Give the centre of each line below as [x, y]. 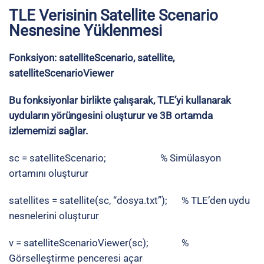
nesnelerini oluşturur [54, 215]
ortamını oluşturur [49, 173]
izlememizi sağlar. [48, 131]
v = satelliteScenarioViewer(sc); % [99, 242]
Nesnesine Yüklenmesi [85, 30]
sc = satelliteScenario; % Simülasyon [115, 158]
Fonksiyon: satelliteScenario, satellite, [92, 57]
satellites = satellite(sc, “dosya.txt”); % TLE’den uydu [129, 200]
